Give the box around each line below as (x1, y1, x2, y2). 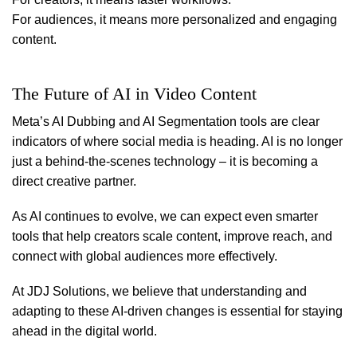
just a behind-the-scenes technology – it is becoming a (12, 155, 318, 169)
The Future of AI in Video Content (12, 84, 257, 104)
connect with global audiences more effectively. (12, 249, 277, 264)
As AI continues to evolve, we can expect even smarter (12, 210, 318, 224)
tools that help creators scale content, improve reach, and (12, 229, 332, 244)
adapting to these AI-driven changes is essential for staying (12, 304, 343, 318)
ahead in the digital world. (12, 324, 157, 338)
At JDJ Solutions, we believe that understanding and (12, 284, 307, 298)
